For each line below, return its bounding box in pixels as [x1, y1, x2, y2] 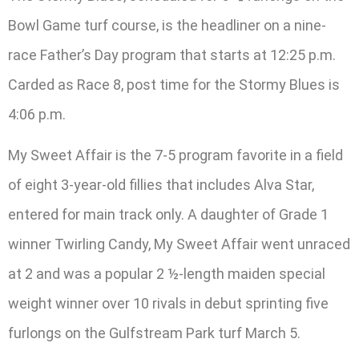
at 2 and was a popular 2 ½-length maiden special [8, 265, 325, 283]
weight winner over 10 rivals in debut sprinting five [8, 295, 329, 313]
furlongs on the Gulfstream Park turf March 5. [8, 325, 301, 342]
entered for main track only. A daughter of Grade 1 [8, 206, 329, 224]
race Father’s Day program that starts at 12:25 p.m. [8, 46, 336, 63]
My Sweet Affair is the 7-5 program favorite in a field [8, 147, 343, 164]
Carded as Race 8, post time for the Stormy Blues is [8, 75, 340, 93]
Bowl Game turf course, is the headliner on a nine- [8, 16, 326, 34]
